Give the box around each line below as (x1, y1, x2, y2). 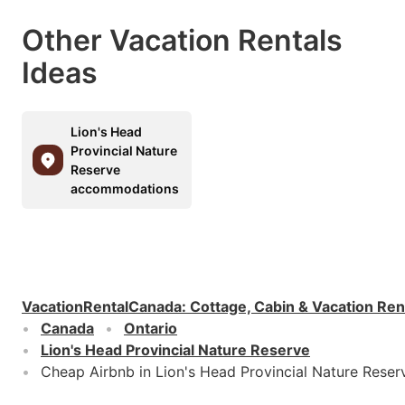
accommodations (71, 181, 179, 197)
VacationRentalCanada (22, 297, 182, 316)
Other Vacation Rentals (22, 23, 343, 59)
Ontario (124, 319, 177, 338)
